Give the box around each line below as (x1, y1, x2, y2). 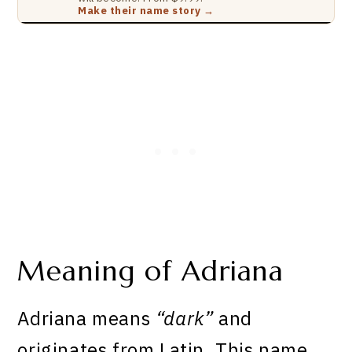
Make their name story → (78, 4, 214, 17)
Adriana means (17, 305, 156, 331)
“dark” (155, 305, 214, 331)
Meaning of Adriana (17, 254, 284, 288)
